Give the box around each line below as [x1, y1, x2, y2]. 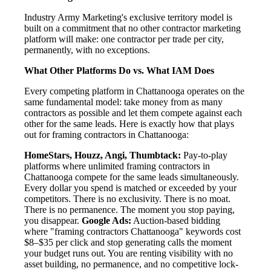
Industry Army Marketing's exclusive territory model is [24, 12, 232, 23]
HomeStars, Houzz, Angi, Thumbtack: [24, 150, 181, 161]
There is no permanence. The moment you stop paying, [24, 204, 235, 215]
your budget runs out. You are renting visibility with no [24, 248, 233, 259]
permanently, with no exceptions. [24, 45, 150, 56]
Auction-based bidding [131, 215, 220, 226]
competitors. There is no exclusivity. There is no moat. [24, 194, 230, 204]
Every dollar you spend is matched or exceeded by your [24, 183, 237, 194]
